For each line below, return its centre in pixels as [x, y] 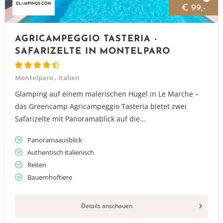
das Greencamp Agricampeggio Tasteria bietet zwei [101, 106]
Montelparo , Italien [47, 78]
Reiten [37, 165]
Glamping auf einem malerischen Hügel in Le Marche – [107, 94]
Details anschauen [107, 206]
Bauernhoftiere [50, 177]
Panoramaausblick [55, 140]
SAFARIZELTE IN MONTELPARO [93, 52]
